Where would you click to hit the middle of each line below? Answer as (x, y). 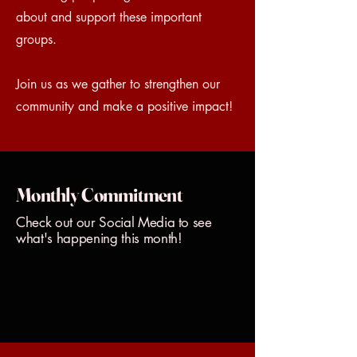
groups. (36, 39)
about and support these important (109, 17)
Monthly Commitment (100, 195)
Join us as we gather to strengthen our (118, 84)
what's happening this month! (101, 238)
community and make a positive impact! (124, 106)
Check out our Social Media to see (114, 222)
